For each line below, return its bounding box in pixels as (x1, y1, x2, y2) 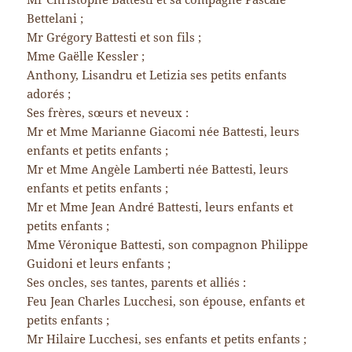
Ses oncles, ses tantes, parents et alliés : (27, 274, 247, 291)
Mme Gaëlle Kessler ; (27, 48, 145, 64)
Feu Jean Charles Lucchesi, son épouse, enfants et (27, 293, 306, 310)
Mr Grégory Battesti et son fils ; (27, 29, 202, 46)
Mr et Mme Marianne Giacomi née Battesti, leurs (27, 123, 300, 140)
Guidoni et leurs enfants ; (27, 255, 171, 272)
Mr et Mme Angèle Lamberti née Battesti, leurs (27, 161, 289, 178)
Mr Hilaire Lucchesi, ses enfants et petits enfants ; (27, 331, 307, 347)
